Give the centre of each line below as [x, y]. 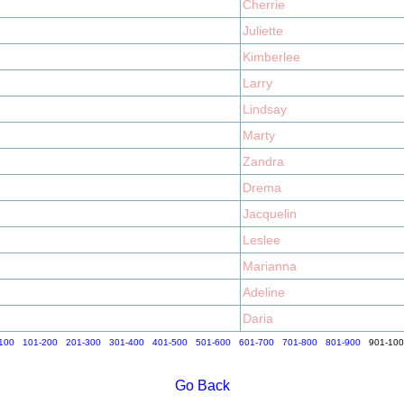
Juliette [263, 31]
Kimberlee [271, 57]
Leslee [262, 240]
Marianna [270, 266]
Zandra [263, 161]
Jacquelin [270, 214]
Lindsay [265, 109]
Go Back [202, 386]
